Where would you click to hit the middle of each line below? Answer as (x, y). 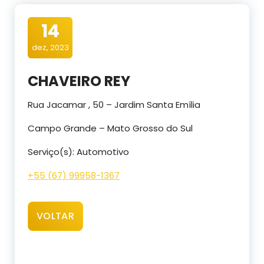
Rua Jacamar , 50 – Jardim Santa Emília (114, 105)
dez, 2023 (50, 48)
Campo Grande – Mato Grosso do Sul (110, 128)
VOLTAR (55, 216)
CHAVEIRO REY (79, 81)
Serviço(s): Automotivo (78, 152)
